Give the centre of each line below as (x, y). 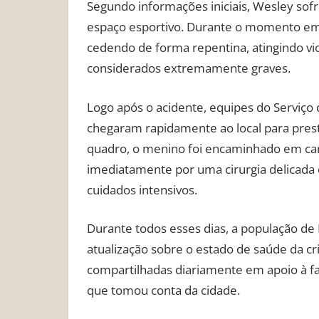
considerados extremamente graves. (188, 68)
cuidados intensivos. (142, 189)
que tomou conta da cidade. (163, 291)
